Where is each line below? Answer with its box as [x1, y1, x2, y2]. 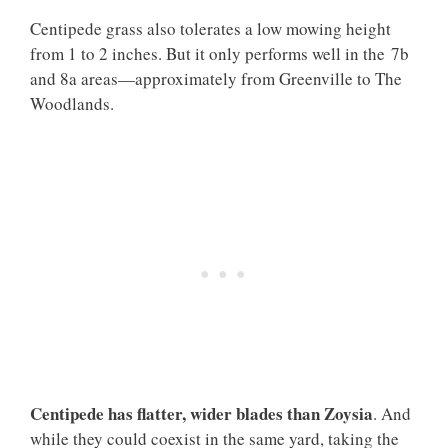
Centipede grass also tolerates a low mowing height [30, 16, 391, 40]
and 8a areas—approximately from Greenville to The [30, 66, 402, 90]
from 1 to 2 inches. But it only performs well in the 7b [30, 41, 409, 65]
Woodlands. [30, 91, 114, 115]
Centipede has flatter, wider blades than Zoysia [30, 401, 373, 426]
